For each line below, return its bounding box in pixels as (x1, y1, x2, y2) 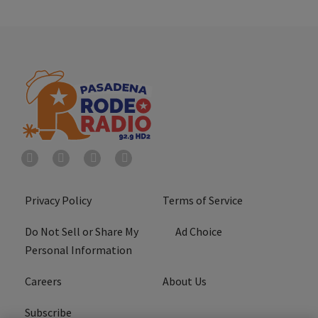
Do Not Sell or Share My (25, 224, 138, 238)
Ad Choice (175, 224, 222, 238)
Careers (25, 273, 62, 288)
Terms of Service (163, 192, 243, 207)
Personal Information (25, 242, 132, 257)
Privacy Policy (25, 192, 92, 207)
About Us (163, 273, 207, 288)
